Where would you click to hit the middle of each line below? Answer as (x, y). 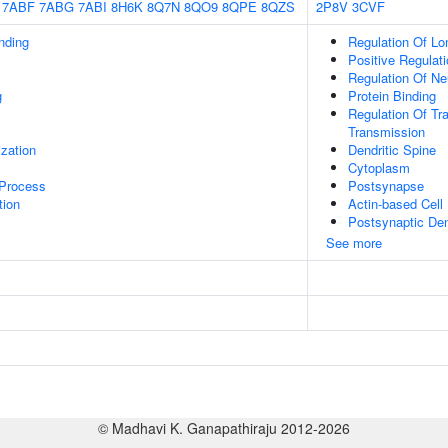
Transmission (386, 131)
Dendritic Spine (392, 149)
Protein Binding (392, 95)
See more (354, 242)
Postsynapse (386, 185)
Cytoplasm (379, 167)
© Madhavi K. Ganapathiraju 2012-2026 (224, 428)
